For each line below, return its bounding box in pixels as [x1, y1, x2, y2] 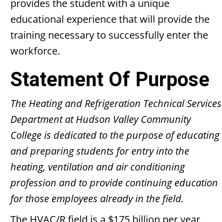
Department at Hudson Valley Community [10, 112, 191, 126]
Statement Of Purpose [10, 68, 210, 91]
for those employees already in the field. [10, 192, 184, 205]
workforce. [10, 44, 60, 57]
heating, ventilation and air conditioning [10, 160, 185, 173]
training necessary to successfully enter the [10, 28, 208, 42]
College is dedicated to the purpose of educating [10, 128, 220, 142]
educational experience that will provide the [10, 12, 210, 26]
